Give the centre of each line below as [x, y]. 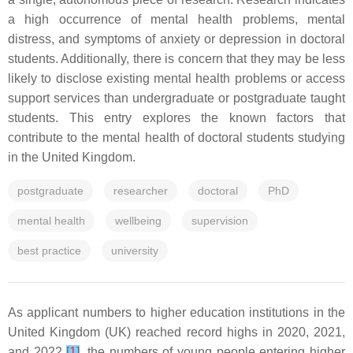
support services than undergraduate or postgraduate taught [176, 98]
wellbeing [138, 221]
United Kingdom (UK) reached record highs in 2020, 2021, [176, 332]
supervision [220, 221]
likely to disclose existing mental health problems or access [176, 78]
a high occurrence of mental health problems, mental [176, 19]
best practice [49, 251]
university [135, 251]
